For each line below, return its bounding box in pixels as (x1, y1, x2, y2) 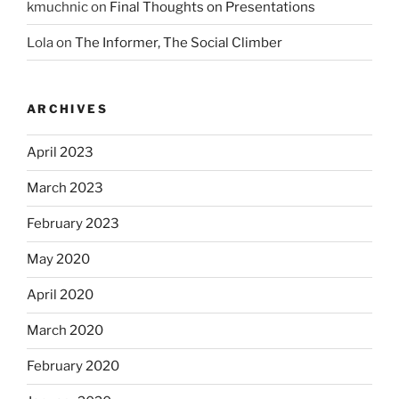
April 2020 (27, 287, 94, 304)
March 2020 (27, 322, 103, 339)
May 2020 (27, 251, 90, 268)
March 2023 (27, 180, 103, 197)
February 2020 (27, 358, 119, 375)
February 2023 (27, 216, 119, 232)
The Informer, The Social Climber (75, 34, 282, 51)
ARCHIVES (27, 102, 108, 117)
